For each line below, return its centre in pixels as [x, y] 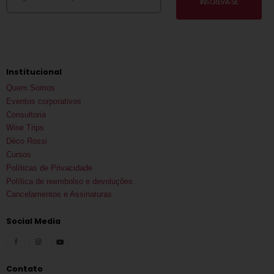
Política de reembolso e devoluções [69, 181]
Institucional [34, 72]
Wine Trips [25, 128]
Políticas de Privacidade [49, 168]
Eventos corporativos [44, 101]
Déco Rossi [27, 141]
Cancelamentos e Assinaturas [59, 194]
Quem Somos [31, 87]
